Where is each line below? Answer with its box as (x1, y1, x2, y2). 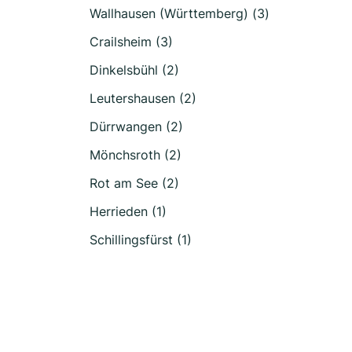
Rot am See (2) (90, 175, 179, 191)
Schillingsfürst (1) (90, 232, 192, 247)
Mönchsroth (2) (90, 147, 181, 163)
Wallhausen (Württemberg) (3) (90, 5, 269, 21)
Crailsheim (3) (90, 34, 173, 49)
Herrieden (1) (90, 203, 167, 219)
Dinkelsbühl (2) (90, 62, 179, 78)
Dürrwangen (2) (90, 119, 183, 134)
